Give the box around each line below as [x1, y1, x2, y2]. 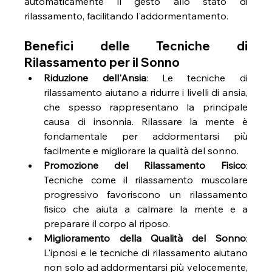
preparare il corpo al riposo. [44, 217, 171, 230]
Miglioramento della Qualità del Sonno [44, 232, 246, 245]
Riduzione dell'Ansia [44, 72, 146, 84]
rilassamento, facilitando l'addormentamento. [24, 10, 229, 22]
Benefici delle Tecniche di [24, 38, 248, 54]
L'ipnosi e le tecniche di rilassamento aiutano [44, 246, 248, 259]
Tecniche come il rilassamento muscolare [44, 174, 248, 186]
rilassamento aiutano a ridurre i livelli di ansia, [44, 86, 248, 99]
